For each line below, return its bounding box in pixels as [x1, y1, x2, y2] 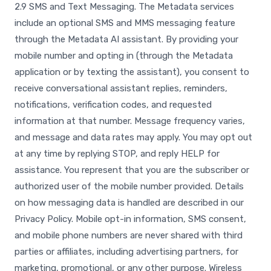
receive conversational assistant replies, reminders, [15, 83, 227, 94]
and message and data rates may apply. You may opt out [15, 132, 252, 143]
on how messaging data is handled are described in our [15, 197, 244, 208]
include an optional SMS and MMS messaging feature [15, 18, 235, 28]
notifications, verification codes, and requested [15, 99, 212, 110]
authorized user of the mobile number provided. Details [15, 181, 244, 192]
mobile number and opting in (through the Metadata [15, 50, 233, 61]
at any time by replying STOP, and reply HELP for [15, 148, 220, 159]
